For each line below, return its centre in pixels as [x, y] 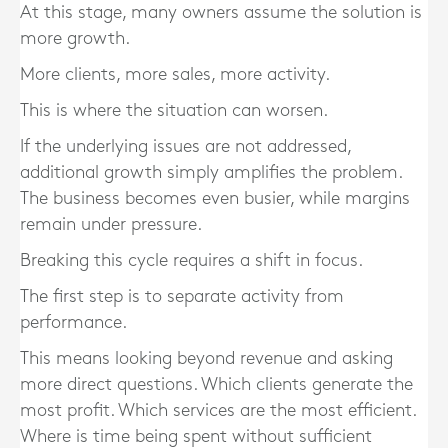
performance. [73, 322]
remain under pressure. [111, 224]
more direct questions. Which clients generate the [216, 384]
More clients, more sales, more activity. [175, 74]
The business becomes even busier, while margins [215, 198]
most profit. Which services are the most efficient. [218, 410]
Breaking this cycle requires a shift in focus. [191, 260]
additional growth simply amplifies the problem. [211, 172]
